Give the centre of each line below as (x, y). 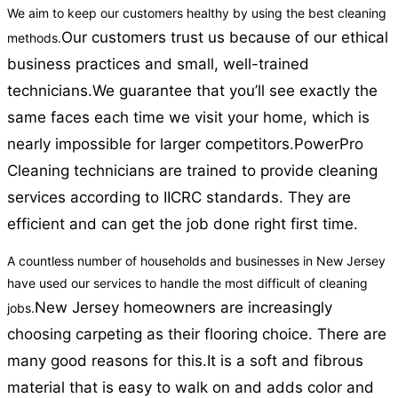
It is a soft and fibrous (285, 361)
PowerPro (329, 144)
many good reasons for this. (107, 361)
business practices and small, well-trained (158, 64)
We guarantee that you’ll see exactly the (235, 91)
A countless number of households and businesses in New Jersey (196, 261)
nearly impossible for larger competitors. (151, 144)
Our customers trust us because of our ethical (225, 38)
